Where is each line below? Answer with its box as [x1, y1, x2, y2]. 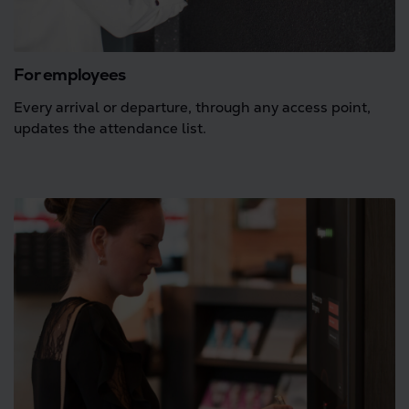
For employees [14, 63, 126, 85]
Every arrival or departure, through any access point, [14, 98, 371, 117]
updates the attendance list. [14, 119, 206, 138]
